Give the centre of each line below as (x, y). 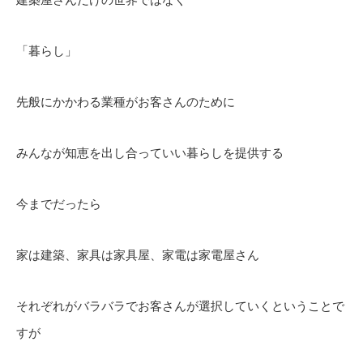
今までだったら (59, 204)
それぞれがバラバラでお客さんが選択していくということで (180, 306)
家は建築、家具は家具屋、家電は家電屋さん (138, 255)
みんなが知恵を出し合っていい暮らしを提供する (150, 153)
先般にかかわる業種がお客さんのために (126, 102)
